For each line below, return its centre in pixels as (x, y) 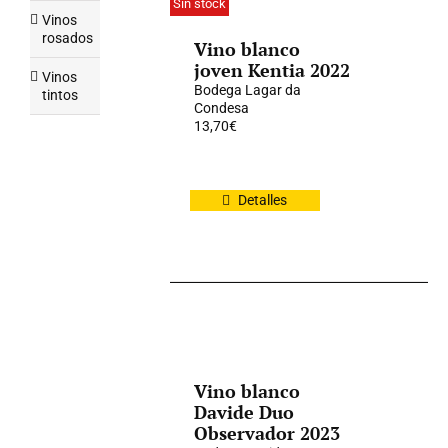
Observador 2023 (267, 433)
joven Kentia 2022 (272, 70)
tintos (60, 95)
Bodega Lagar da (248, 90)
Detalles (263, 200)
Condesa (222, 108)
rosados (67, 38)
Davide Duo (244, 412)
